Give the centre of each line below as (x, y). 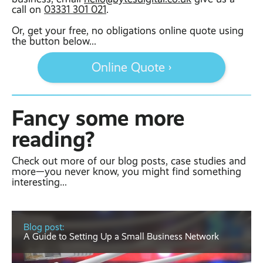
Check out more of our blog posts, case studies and (129, 161)
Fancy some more (98, 118)
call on (28, 10)
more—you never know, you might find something (127, 172)
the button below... (54, 41)
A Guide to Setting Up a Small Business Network (121, 237)
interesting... (39, 182)
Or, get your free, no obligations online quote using (128, 31)
